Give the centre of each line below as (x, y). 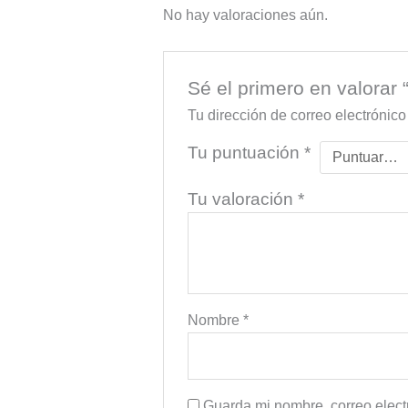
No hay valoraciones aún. (245, 15)
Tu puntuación (246, 152)
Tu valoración (243, 199)
